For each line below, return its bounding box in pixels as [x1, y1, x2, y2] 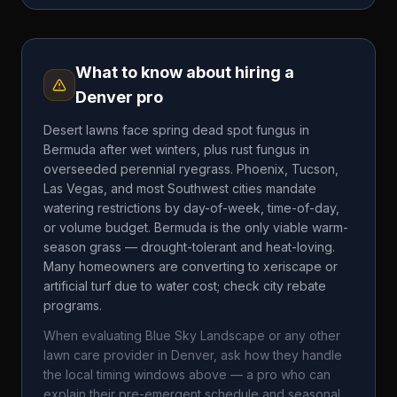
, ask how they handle [214, 347, 342, 362]
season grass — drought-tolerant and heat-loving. [43, 239, 335, 254]
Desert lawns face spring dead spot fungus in [43, 122, 309, 137]
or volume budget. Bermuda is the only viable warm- [43, 220, 348, 235]
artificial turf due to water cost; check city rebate [43, 278, 326, 293]
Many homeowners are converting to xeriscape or [43, 259, 338, 274]
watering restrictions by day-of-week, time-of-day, [43, 200, 339, 215]
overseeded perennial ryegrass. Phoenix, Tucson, [43, 161, 339, 176]
